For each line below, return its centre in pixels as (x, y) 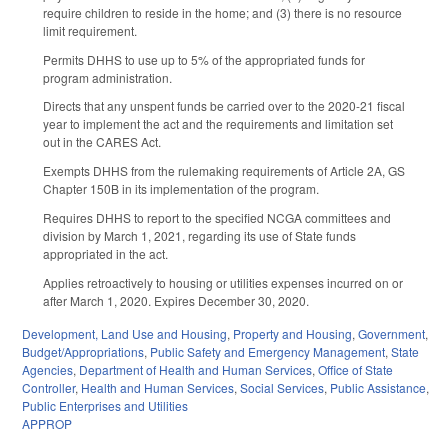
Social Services (282, 387)
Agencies (47, 369)
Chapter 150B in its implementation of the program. (181, 189)
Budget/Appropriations (83, 351)
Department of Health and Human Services (195, 369)
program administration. (107, 77)
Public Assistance (378, 387)
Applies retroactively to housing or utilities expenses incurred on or (223, 282)
